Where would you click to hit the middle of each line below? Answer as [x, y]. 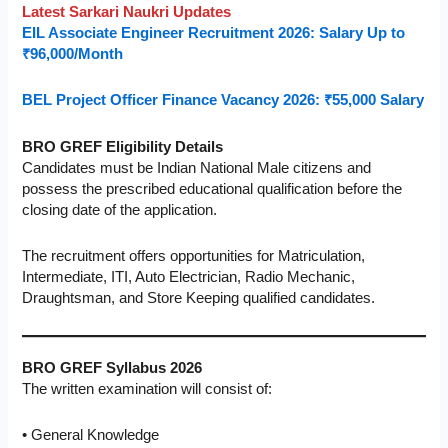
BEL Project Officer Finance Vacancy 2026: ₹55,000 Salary [223, 100]
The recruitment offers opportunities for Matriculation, [194, 256]
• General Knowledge [91, 435]
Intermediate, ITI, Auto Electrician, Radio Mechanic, [189, 277]
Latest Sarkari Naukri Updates [127, 11]
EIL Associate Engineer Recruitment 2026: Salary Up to [214, 32]
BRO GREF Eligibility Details [123, 146]
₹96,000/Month [73, 53]
